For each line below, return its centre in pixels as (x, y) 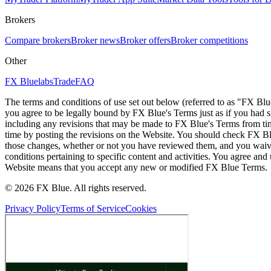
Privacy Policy (33, 208)
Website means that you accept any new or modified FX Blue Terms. (136, 167)
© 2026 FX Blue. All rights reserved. (76, 188)
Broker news (95, 40)
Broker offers (145, 40)
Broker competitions (209, 40)
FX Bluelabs (29, 81)
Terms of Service (93, 208)
